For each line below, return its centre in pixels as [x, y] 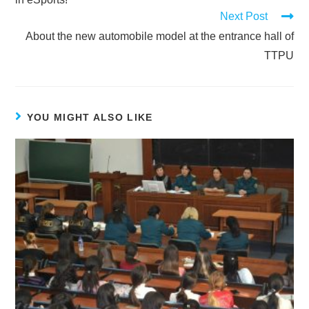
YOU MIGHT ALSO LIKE [90, 117]
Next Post [243, 16]
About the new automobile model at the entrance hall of [159, 36]
